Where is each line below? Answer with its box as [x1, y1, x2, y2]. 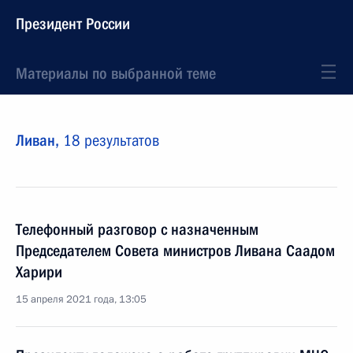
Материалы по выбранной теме [16, 64, 216, 83]
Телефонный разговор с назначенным [16, 220, 258, 239]
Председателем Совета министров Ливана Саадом [16, 241, 335, 260]
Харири [16, 262, 62, 281]
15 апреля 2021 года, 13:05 [16, 292, 147, 307]
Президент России [16, 14, 130, 33]
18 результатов [63, 131, 159, 150]
